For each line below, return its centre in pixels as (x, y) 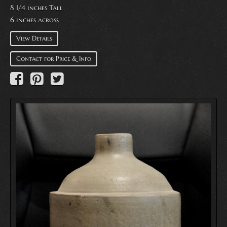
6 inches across (34, 20)
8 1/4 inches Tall (36, 8)
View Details (34, 38)
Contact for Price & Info (54, 59)
